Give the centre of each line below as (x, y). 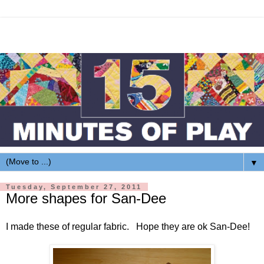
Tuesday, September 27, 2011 (74, 187)
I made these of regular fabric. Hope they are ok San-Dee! (128, 226)
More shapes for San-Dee (86, 199)
